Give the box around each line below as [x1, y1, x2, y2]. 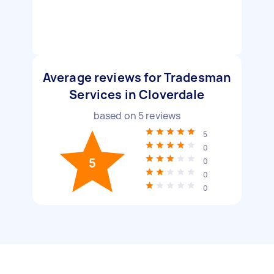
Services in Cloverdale [69, 86, 205, 103]
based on [93, 109, 138, 122]
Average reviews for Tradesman [42, 69, 232, 86]
